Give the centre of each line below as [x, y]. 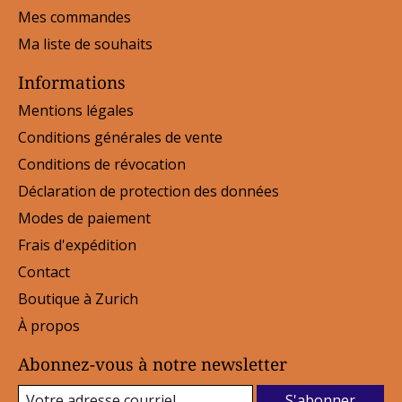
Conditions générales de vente [120, 138]
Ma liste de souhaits [85, 44]
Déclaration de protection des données [149, 192]
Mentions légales [76, 111]
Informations [72, 82]
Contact [44, 272]
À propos [49, 326]
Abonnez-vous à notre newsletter [153, 364]
